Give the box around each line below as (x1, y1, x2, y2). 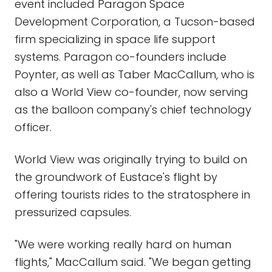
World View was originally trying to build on (15, 152, 247, 167)
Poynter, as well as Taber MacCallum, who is (15, 67, 254, 82)
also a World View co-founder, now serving (15, 84, 248, 100)
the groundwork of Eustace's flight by (15, 169, 217, 185)
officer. (15, 120, 52, 135)
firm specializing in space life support (15, 32, 216, 47)
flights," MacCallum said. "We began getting (15, 254, 251, 270)
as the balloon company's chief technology (15, 102, 251, 117)
